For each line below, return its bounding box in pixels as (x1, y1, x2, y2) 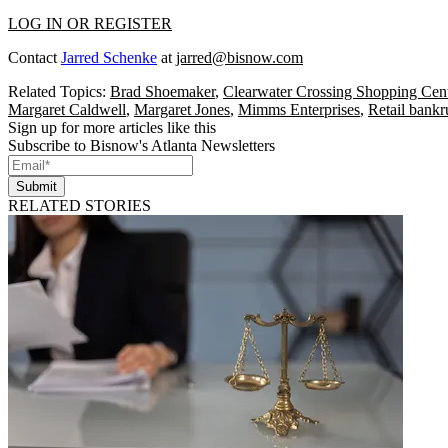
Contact (8, 48, 61, 66)
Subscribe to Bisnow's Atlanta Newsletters (8, 136, 275, 154)
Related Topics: (8, 82, 110, 100)
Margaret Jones (134, 100, 230, 118)
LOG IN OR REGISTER (8, 14, 172, 32)
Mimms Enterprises (238, 100, 360, 118)
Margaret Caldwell (8, 100, 126, 118)
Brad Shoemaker (110, 82, 215, 100)
